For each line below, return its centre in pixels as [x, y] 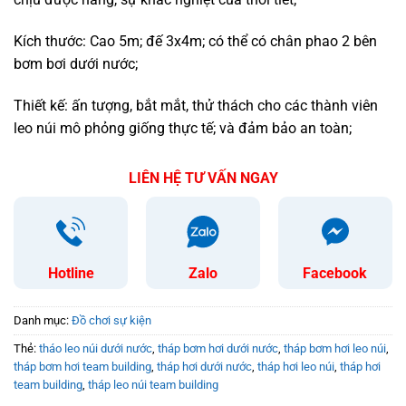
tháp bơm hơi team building [82, 367]
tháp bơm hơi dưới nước [218, 349]
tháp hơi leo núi [296, 367]
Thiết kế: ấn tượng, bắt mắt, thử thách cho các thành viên [196, 105]
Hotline [71, 273]
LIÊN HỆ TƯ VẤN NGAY [203, 179]
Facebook [335, 273]
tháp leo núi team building [153, 385]
